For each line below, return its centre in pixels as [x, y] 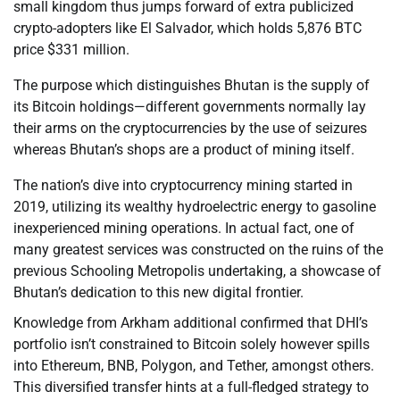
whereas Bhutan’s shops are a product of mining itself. [184, 150]
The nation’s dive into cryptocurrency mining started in [183, 186]
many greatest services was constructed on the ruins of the [198, 250]
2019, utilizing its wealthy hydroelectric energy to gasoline [195, 207]
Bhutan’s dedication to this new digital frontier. [158, 293]
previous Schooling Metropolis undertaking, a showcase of [197, 271]
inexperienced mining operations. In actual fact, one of [184, 229]
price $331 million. [71, 50]
